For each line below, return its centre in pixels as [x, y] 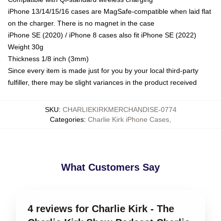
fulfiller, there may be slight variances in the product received [102, 82]
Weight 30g [26, 47]
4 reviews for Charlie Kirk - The [101, 208]
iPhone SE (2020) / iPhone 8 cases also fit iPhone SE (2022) [102, 35]
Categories [67, 119]
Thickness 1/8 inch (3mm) [48, 58]
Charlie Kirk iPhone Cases [129, 119]
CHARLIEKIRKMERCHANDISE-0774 [119, 109]
